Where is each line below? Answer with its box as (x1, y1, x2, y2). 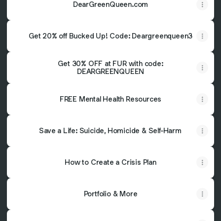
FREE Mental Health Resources (59, 94, 162, 104)
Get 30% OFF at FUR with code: (58, 59, 163, 68)
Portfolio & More (83, 189, 138, 198)
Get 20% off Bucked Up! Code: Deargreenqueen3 (28, 31, 193, 40)
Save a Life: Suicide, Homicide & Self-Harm (39, 126, 182, 135)
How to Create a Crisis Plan (65, 157, 156, 167)
